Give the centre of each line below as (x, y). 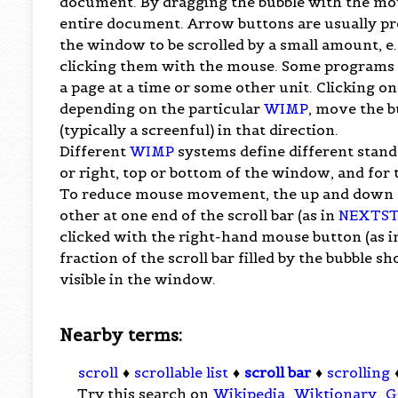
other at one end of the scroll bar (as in (199, 215)
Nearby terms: (121, 334)
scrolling (359, 373)
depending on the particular (162, 108)
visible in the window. (138, 279)
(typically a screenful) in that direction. (199, 129)
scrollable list (182, 373)
